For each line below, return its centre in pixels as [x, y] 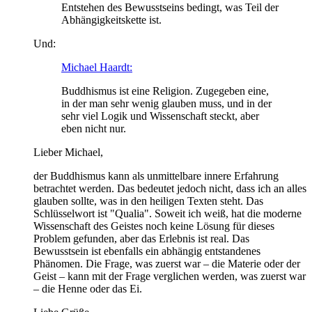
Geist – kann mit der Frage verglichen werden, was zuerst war [170, 276]
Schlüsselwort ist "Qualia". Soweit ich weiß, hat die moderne [167, 213]
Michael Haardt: [97, 67]
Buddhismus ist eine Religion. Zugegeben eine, [165, 91]
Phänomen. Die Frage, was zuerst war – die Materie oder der [167, 263]
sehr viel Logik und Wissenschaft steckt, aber [160, 116]
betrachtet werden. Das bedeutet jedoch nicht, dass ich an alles [170, 188]
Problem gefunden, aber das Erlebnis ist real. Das [141, 238]
